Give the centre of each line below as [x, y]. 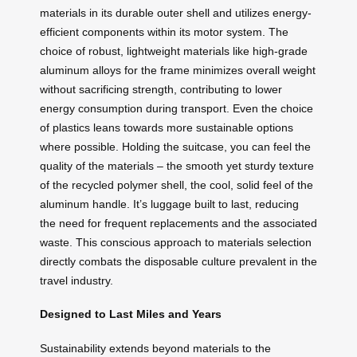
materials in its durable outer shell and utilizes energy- [176, 12]
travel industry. [76, 280]
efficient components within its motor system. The [164, 31]
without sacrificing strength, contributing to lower [161, 89]
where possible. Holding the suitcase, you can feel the [175, 146]
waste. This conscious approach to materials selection [176, 242]
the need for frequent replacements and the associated [178, 223]
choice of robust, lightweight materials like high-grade [174, 51]
